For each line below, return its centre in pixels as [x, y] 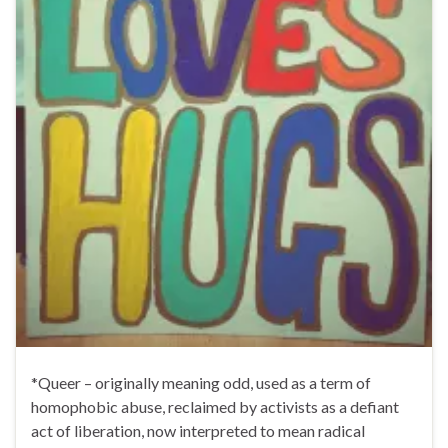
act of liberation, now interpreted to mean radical [198, 430]
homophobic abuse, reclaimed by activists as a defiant [215, 406]
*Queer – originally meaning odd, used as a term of [201, 382]
